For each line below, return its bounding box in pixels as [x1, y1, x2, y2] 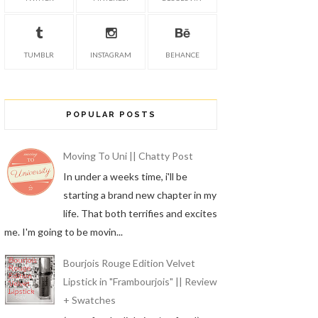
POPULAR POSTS [65, 110, 156, 119]
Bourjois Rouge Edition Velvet [62, 257, 195, 270]
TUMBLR [24, 50, 54, 59]
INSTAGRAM [90, 50, 131, 59]
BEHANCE [165, 50, 199, 59]
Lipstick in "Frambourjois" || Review [62, 275, 217, 288]
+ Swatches [62, 294, 116, 307]
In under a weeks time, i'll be [62, 170, 187, 182]
